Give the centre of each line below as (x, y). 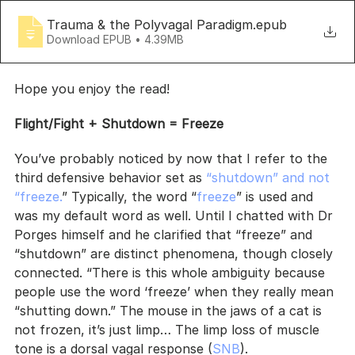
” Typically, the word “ (129, 197)
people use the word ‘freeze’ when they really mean (176, 292)
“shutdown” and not (270, 177)
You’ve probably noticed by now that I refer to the (173, 158)
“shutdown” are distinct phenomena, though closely (176, 254)
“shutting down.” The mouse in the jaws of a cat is (170, 311)
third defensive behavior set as (110, 177)
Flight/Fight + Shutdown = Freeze (119, 124)
